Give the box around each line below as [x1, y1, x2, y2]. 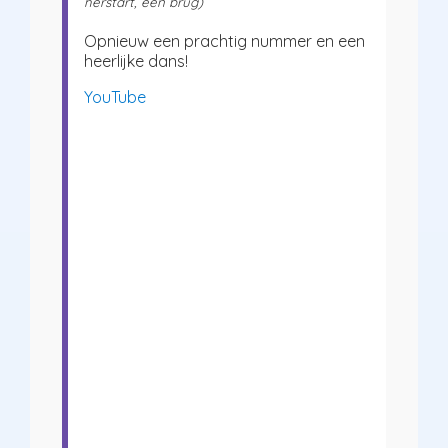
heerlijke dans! [84, 50, 188, 71]
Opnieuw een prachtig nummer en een [84, 30, 365, 51]
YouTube [84, 86, 146, 107]
